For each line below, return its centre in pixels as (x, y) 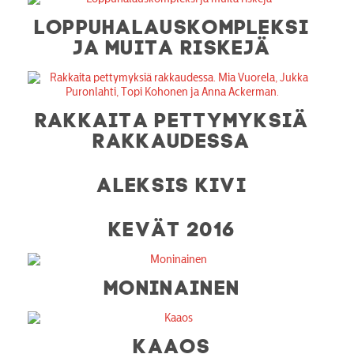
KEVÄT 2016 (173, 226)
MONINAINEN (173, 285)
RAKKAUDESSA (172, 138)
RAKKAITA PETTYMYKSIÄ (172, 117)
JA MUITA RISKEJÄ (173, 45)
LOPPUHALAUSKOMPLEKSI (172, 24)
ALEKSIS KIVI (172, 182)
